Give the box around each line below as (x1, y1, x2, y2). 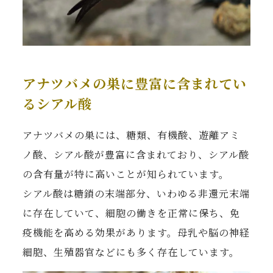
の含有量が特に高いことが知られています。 (23, 166, 230, 181)
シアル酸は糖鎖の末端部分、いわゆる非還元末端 (23, 186, 250, 200)
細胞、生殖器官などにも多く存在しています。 (23, 244, 240, 259)
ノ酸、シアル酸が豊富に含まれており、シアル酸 (23, 147, 250, 161)
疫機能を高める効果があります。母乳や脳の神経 (23, 225, 250, 239)
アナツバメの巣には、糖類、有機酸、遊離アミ (23, 127, 241, 142)
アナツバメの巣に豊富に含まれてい (23, 73, 247, 93)
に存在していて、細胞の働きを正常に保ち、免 (23, 205, 241, 220)
